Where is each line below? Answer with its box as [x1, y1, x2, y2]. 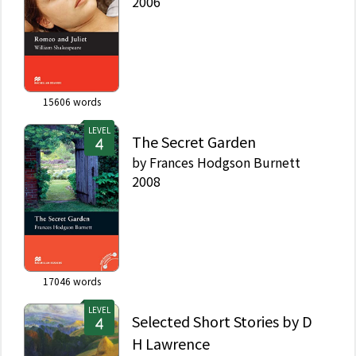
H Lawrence [132, 332, 210, 354]
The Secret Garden [132, 130, 256, 152]
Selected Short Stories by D [132, 310, 312, 331]
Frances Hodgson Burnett [149, 152, 300, 172]
